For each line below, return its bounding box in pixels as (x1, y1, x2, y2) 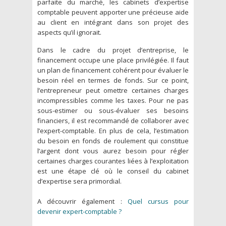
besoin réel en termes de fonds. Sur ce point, (37, 75, 189, 85)
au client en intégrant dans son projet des (37, 17, 189, 27)
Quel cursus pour (127, 196, 189, 206)
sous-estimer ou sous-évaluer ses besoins (37, 105, 189, 115)
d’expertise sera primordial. (37, 176, 122, 186)
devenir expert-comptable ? (37, 206, 122, 216)
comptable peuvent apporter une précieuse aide (37, 7, 189, 17)
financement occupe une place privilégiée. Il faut (37, 55, 189, 65)
